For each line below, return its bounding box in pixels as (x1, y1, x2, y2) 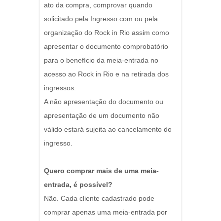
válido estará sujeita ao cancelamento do (44, 125, 172, 134)
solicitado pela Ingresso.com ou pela (44, 15, 158, 23)
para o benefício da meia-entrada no (44, 56, 158, 65)
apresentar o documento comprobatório (44, 42, 168, 51)
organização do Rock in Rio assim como (44, 29, 169, 37)
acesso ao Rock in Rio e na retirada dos (44, 70, 169, 78)
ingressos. (44, 84, 76, 92)
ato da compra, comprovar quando (44, 1, 152, 9)
